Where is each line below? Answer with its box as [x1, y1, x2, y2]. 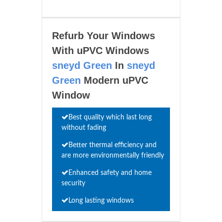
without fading [61, 124, 106, 131]
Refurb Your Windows [52, 30, 155, 41]
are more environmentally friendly [61, 152, 164, 159]
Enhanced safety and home [68, 169, 152, 176]
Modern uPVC [81, 74, 148, 86]
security [61, 179, 85, 187]
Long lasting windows [68, 197, 134, 204]
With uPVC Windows [52, 45, 149, 56]
